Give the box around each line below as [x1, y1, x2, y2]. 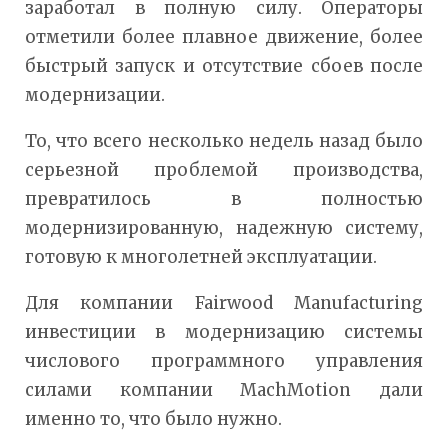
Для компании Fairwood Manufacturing [25, 292, 423, 315]
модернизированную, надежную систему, [25, 217, 423, 240]
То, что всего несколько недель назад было [25, 130, 423, 153]
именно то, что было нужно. [25, 408, 282, 431]
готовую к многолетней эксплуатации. [25, 246, 377, 269]
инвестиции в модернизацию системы [25, 321, 423, 344]
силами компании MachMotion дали [25, 379, 423, 402]
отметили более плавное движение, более [25, 26, 423, 49]
